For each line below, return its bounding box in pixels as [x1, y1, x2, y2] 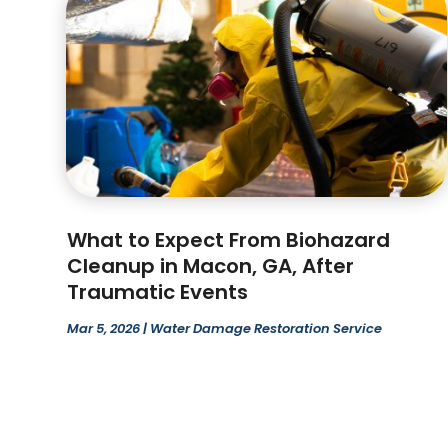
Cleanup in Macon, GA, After [67, 251, 355, 280]
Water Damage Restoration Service [150, 318, 383, 338]
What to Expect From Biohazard [67, 225, 391, 254]
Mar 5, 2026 [67, 318, 141, 338]
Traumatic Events [67, 277, 249, 306]
